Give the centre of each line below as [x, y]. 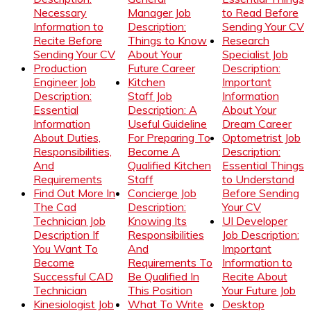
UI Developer [255, 220]
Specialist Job [255, 54]
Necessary [60, 12]
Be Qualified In [163, 276]
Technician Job [69, 220]
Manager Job [159, 12]
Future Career [161, 68]
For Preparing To [169, 137]
